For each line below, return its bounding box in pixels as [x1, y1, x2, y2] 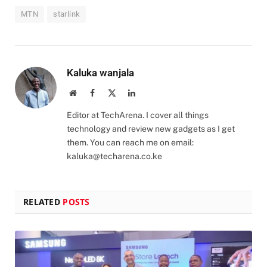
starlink [53, 10, 80, 19]
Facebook [94, 88, 126, 97]
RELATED [23, 196, 63, 208]
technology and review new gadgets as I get [67, 124, 235, 134]
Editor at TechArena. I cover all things [67, 110, 209, 120]
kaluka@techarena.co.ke [67, 151, 162, 162]
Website [76, 88, 103, 97]
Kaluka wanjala [67, 67, 134, 79]
